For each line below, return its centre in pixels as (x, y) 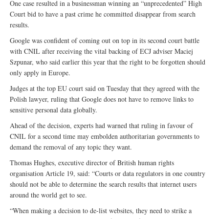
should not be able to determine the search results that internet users (103, 184)
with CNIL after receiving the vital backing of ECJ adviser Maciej (101, 51)
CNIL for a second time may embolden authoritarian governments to (105, 136)
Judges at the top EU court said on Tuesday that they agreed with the (105, 88)
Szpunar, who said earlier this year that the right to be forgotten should (108, 62)
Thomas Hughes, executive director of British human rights (92, 163)
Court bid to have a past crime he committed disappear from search (103, 14)
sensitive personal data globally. (54, 110)
